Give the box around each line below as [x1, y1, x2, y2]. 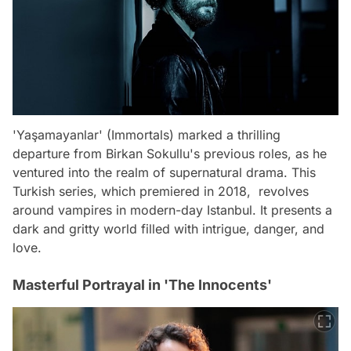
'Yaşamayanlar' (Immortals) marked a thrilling [13, 126, 280, 143]
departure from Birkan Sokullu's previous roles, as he [13, 145, 327, 161]
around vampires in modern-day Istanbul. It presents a [13, 201, 332, 218]
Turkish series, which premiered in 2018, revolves [13, 183, 309, 199]
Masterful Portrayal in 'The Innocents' [13, 276, 272, 293]
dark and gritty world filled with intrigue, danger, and [13, 220, 324, 237]
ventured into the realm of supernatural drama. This [13, 164, 316, 180]
